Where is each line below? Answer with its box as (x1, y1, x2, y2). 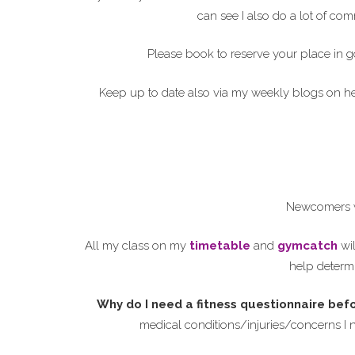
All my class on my (84, 238, 189, 253)
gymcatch (277, 238, 338, 253)
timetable (189, 238, 250, 253)
